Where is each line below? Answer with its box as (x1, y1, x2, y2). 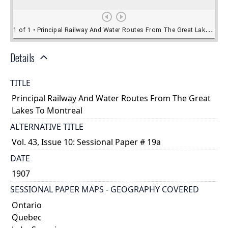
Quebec (12, 211, 42, 223)
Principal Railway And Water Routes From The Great (12, 93, 211, 104)
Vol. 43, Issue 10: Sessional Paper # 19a (12, 136, 161, 148)
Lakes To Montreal (12, 105, 83, 117)
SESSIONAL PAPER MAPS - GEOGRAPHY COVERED (10, 184, 199, 195)
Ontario (12, 199, 42, 211)
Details (10, 49, 35, 65)
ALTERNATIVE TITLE (10, 121, 83, 132)
